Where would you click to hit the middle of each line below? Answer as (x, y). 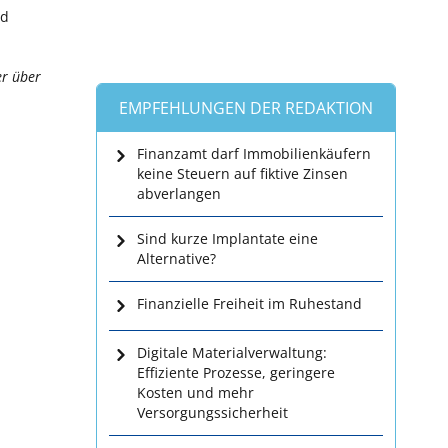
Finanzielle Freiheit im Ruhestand (249, 303)
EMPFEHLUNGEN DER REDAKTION (246, 108)
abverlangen (179, 193)
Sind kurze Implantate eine (227, 238)
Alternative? (176, 258)
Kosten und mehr (195, 392)
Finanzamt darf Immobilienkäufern (254, 153)
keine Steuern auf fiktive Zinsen (242, 173)
